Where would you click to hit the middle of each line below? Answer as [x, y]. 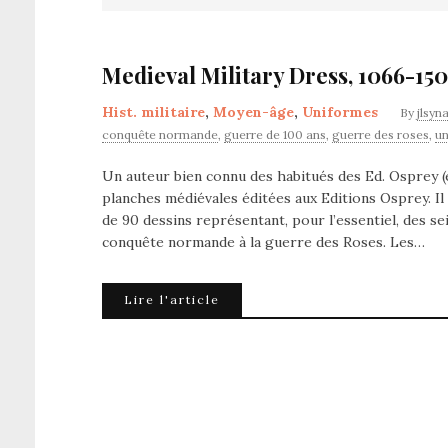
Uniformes [340, 112]
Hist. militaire [153, 112]
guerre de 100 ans [275, 134]
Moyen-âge [253, 112]
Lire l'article [172, 299]
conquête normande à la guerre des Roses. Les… [263, 242]
